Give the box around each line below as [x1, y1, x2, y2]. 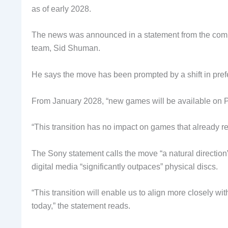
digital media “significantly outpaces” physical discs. [32, 162, 218, 171]
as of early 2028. [32, 4, 91, 13]
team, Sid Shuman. [32, 44, 100, 53]
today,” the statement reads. [32, 202, 130, 211]
